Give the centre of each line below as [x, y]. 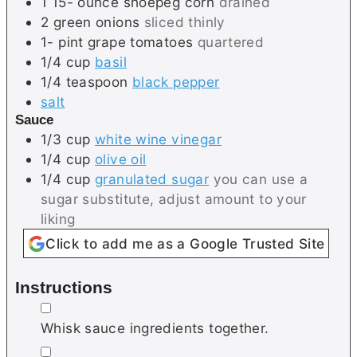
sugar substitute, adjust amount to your [174, 198]
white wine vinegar [158, 139]
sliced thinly [184, 22]
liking [58, 218]
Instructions [64, 288]
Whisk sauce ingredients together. [155, 328]
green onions [96, 22]
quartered [231, 41]
